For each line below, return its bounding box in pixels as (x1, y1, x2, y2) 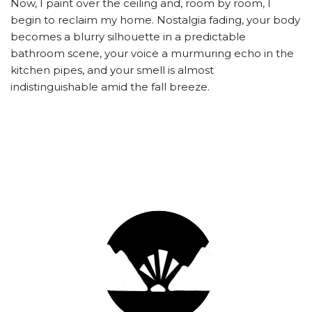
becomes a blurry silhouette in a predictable (10, 30, 246, 44)
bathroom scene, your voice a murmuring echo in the (10, 47, 294, 61)
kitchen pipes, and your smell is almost (10, 63, 214, 77)
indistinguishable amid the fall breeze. (10, 80, 210, 94)
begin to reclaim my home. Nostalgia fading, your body (10, 13, 300, 27)
